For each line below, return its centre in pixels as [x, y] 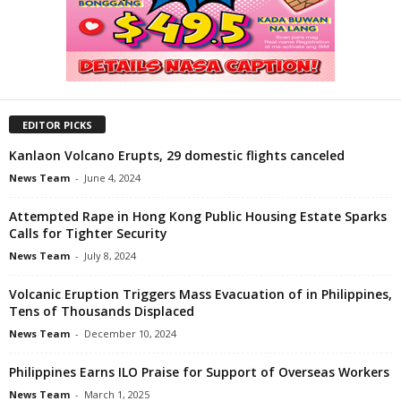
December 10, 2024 [130, 333]
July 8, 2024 [110, 255]
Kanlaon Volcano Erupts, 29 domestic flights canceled [177, 155]
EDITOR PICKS [57, 124]
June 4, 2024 [112, 177]
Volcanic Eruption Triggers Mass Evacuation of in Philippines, [200, 294]
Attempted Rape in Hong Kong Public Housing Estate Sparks [198, 216]
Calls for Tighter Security [88, 233]
